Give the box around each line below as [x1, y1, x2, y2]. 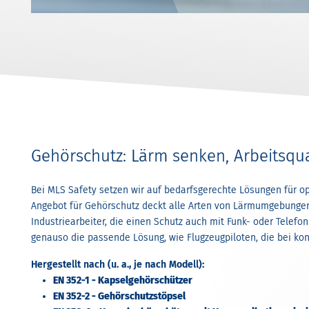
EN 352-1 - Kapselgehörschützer [53, 275, 192, 287]
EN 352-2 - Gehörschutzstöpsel [53, 290, 186, 303]
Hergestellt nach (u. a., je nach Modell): [31, 259, 204, 271]
